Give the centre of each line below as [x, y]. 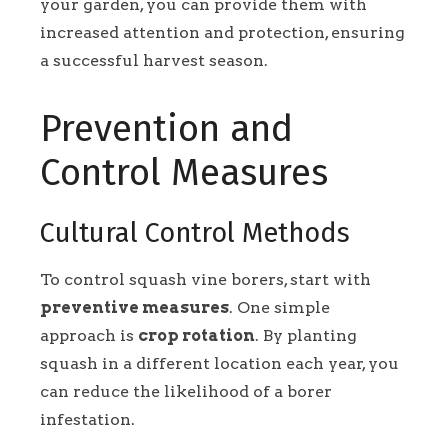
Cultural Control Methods [195, 233]
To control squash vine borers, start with [205, 279]
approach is [89, 335]
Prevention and [166, 129]
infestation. [87, 419]
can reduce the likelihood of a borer [186, 391]
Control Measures [184, 173]
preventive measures [134, 307]
